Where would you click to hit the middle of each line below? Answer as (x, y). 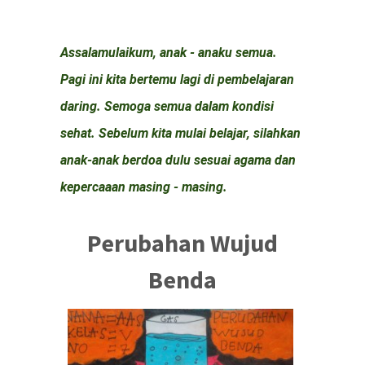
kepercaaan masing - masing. (144, 187)
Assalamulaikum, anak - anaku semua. (169, 53)
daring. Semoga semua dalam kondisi (167, 106)
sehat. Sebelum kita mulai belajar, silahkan (180, 133)
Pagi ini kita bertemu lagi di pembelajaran (177, 79)
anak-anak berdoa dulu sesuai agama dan (178, 160)
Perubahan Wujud (182, 243)
